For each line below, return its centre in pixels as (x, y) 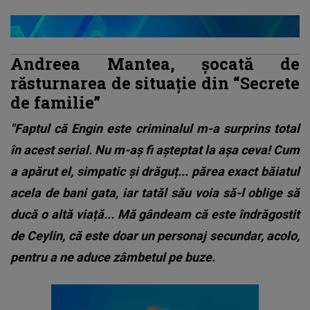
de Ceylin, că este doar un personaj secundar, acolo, (155, 235)
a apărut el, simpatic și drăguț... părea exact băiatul (155, 171)
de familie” (55, 102)
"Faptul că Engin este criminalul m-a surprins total (155, 128)
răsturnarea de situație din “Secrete (155, 82)
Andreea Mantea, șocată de (155, 63)
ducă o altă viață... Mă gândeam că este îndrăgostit (155, 214)
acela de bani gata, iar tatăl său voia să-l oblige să (155, 192)
